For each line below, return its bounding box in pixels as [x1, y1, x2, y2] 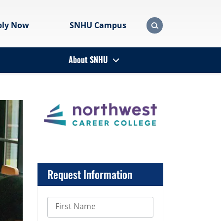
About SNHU [69, 54, 108, 66]
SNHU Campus [70, 20, 126, 31]
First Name [55, 201, 96, 212]
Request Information [47, 166, 132, 183]
